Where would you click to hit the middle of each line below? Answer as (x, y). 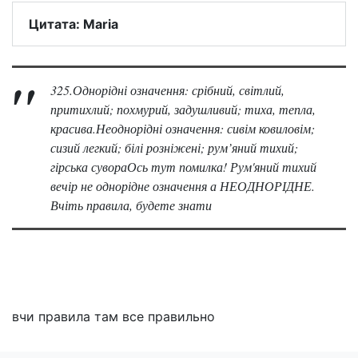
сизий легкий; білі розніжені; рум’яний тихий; (174, 147)
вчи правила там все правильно (113, 316)
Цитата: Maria (74, 24)
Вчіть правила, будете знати (131, 205)
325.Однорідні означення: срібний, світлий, (167, 90)
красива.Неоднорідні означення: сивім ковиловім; (183, 128)
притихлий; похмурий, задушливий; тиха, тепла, (183, 109)
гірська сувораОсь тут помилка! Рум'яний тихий (183, 167)
